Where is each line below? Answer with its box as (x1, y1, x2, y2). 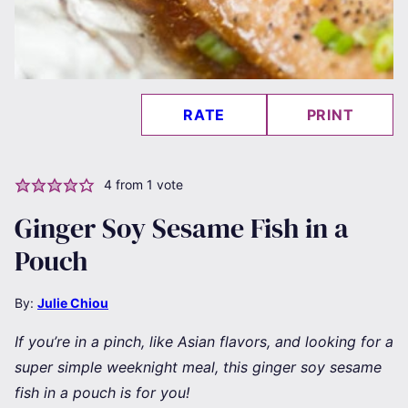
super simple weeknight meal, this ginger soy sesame (15, 358, 382, 376)
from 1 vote (111, 177, 183, 192)
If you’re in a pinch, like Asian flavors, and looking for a (15, 332, 393, 351)
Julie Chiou (37, 295, 108, 311)
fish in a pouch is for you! (15, 383, 189, 402)
